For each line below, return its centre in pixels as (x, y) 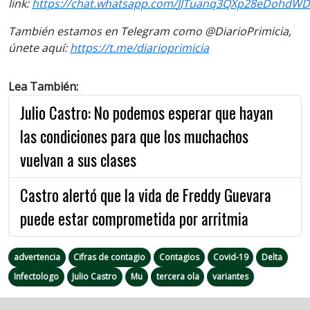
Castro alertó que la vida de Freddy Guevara (146, 195)
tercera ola (177, 276)
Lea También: (43, 86)
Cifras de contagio (110, 257)
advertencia (37, 257)
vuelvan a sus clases (78, 159)
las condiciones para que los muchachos (134, 136)
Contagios (179, 257)
